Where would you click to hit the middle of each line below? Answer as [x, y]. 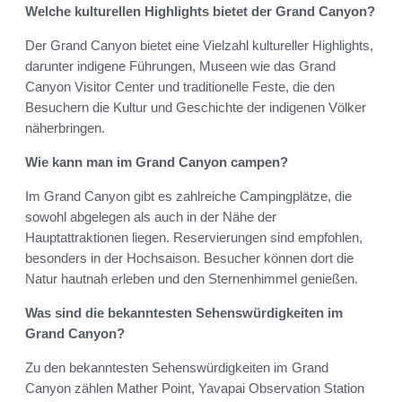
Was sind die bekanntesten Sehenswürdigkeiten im [184, 313]
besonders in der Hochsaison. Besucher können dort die [189, 258]
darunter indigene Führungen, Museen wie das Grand [180, 66]
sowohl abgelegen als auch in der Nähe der [151, 217]
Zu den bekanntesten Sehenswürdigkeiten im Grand [177, 368]
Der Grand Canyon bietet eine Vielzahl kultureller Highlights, [199, 46]
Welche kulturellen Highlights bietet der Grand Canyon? [200, 12]
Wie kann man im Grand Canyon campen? [157, 162]
